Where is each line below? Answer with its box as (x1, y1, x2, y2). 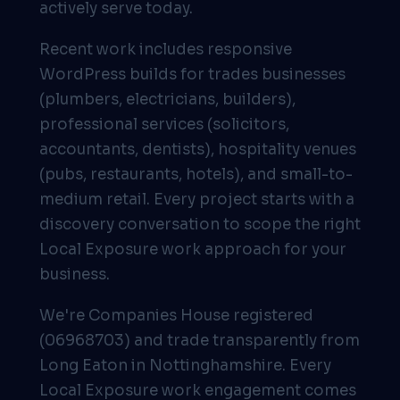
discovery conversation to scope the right (39, 215, 361, 234)
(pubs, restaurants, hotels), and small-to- (39, 165, 353, 184)
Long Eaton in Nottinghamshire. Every (39, 356, 331, 375)
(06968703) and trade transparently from (39, 331, 360, 350)
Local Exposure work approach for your (39, 240, 346, 259)
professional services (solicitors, (39, 115, 289, 134)
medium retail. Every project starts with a (39, 190, 354, 209)
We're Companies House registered (39, 306, 313, 325)
